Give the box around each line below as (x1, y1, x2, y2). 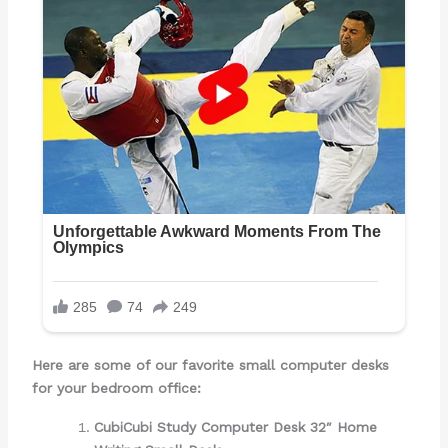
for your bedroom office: (31, 380, 201, 397)
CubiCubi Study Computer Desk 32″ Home (93, 418, 377, 435)
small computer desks (238, 357, 389, 374)
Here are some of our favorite (31, 357, 239, 374)
